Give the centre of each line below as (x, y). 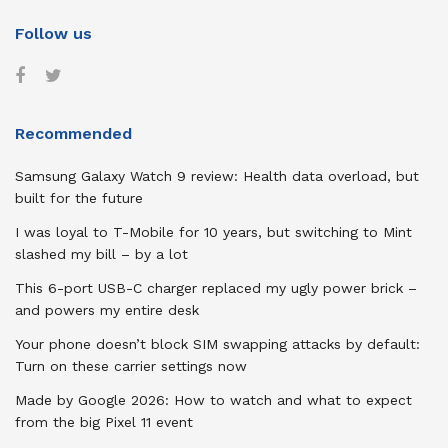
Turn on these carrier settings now (131, 365)
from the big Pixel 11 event (104, 421)
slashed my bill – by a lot (101, 253)
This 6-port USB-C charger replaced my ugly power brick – (216, 287)
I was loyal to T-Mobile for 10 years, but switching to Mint (213, 231)
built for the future (79, 197)
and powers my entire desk (107, 309)
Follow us (53, 33)
